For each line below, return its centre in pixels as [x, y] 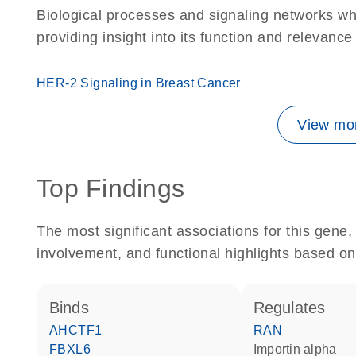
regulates [295, 308]
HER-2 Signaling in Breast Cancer [139, 83]
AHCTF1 [80, 330]
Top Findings [110, 188]
